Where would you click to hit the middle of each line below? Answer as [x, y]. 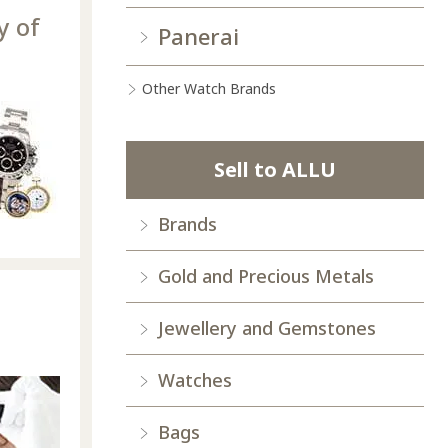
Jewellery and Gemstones [267, 328]
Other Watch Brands [209, 89]
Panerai [198, 36]
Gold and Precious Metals [266, 276]
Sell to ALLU [275, 170]
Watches [195, 380]
